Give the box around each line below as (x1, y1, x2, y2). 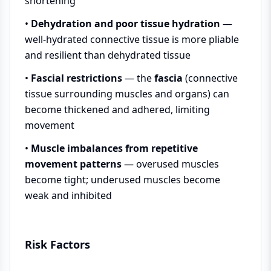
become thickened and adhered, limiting (25, 103, 210, 116)
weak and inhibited (25, 189, 112, 202)
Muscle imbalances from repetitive (31, 142, 198, 155)
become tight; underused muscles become (25, 173, 220, 186)
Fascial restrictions (31, 71, 122, 85)
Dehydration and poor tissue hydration (31, 17, 220, 30)
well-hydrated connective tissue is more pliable (25, 33, 239, 46)
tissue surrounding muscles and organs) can (25, 87, 229, 100)
